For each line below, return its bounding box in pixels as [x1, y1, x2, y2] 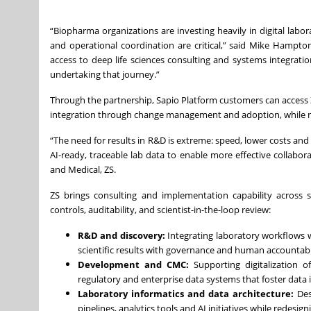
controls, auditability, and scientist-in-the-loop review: [50, 203, 271, 217]
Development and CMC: [78, 258, 189, 271]
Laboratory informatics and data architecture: [78, 287, 294, 301]
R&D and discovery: [78, 229, 165, 242]
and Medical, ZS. [50, 163, 116, 176]
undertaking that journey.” [50, 68, 160, 81]
